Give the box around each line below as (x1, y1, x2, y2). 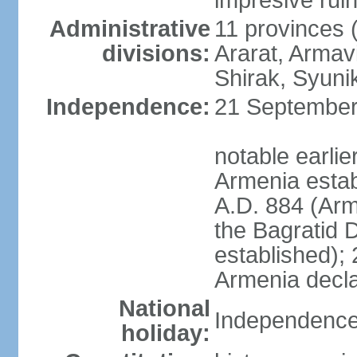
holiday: (120, 320, 210, 346)
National (118, 296, 210, 321)
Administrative (49, 16, 210, 41)
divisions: (101, 41, 210, 66)
